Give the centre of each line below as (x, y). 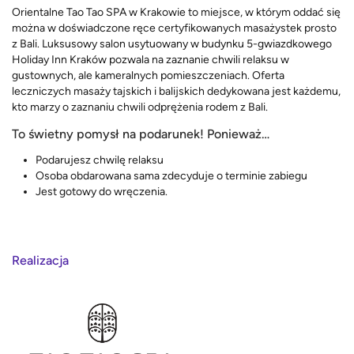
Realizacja (40, 261)
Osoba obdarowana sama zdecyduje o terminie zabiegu (171, 175)
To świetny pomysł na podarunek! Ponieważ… (141, 134)
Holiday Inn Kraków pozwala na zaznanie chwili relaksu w (151, 59)
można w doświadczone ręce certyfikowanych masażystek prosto (174, 28)
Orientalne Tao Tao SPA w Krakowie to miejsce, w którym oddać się (176, 12)
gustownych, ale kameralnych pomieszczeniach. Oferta (148, 75)
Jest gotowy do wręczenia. (102, 191)
